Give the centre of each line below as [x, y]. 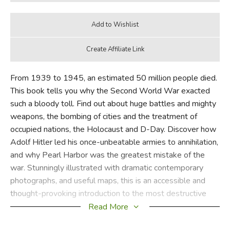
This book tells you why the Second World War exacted [110, 91]
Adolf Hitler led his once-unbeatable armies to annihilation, [114, 142]
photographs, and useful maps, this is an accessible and [108, 180]
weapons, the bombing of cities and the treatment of [103, 116]
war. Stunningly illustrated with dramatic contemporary [107, 168]
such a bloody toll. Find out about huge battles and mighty [113, 103]
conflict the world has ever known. [71, 206]
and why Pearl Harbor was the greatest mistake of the [107, 155]
